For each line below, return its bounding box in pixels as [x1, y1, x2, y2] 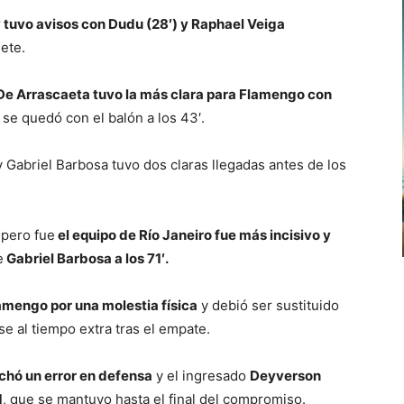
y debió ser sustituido [197, 297, 339, 315]
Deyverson [250, 367, 321, 385]
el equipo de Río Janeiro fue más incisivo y [55, 226, 331, 244]
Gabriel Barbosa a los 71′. [4, 250, 169, 268]
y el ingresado [152, 367, 250, 385]
